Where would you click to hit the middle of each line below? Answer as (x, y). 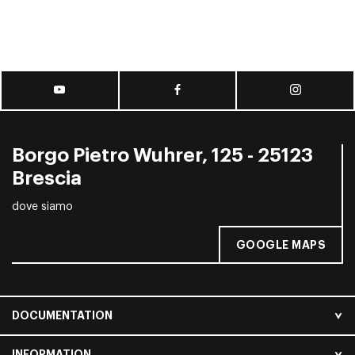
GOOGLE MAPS (281, 245)
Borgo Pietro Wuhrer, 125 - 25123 (162, 155)
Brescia (47, 178)
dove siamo (42, 207)
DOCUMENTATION (62, 316)
